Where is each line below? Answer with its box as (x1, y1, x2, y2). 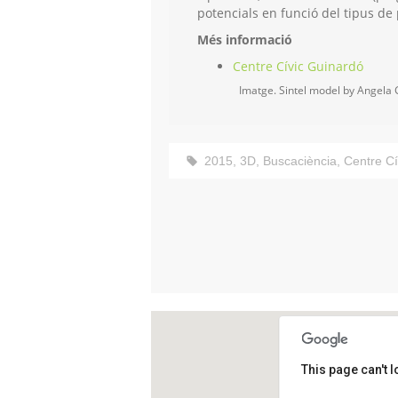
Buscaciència (263, 154, 337, 169)
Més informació (197, 31, 292, 49)
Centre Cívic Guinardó (233, 58, 363, 76)
